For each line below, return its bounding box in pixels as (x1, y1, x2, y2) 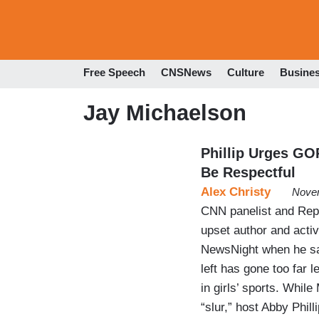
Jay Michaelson (83, 100, 246, 125)
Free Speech (83, 66, 145, 79)
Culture (227, 66, 264, 79)
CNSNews (161, 66, 211, 79)
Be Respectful (201, 164, 296, 180)
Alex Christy (201, 184, 271, 199)
